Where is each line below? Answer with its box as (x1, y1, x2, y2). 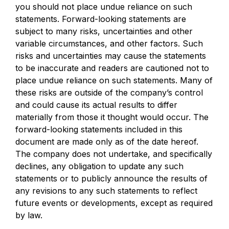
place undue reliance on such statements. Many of (15, 75, 213, 85)
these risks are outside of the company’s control (15, 87, 203, 98)
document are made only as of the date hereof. (15, 136, 198, 147)
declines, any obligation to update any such (15, 161, 184, 171)
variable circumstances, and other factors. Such (15, 38, 203, 49)
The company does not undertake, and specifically (15, 149, 212, 159)
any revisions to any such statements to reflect (15, 186, 197, 196)
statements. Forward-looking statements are (15, 14, 186, 24)
